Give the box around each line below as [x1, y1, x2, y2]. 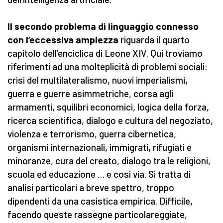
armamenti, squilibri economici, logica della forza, [7, 101, 209, 113]
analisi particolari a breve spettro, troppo [7, 182, 174, 194]
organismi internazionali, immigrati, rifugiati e [7, 141, 192, 153]
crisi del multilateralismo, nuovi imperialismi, [7, 74, 188, 86]
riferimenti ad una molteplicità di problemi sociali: [7, 61, 208, 73]
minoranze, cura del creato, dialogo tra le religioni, [7, 155, 211, 167]
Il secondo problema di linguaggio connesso [7, 20, 199, 32]
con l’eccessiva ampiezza [7, 34, 120, 46]
